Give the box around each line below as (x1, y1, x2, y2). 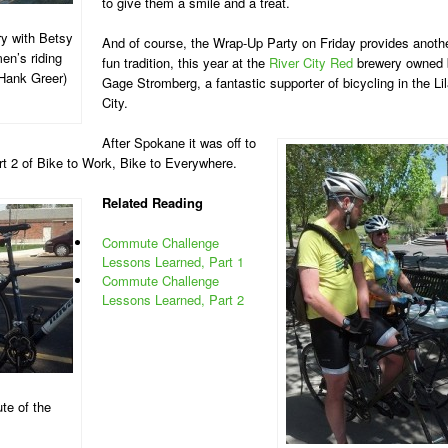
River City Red (269, 53, 353, 72)
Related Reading (102, 193, 203, 212)
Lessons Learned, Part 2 (102, 290, 244, 309)
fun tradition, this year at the (102, 53, 269, 72)
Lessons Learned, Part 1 (102, 252, 244, 271)
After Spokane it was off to (102, 133, 256, 152)
